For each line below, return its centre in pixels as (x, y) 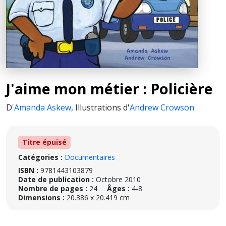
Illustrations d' (102, 107)
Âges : (118, 188)
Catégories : (40, 157)
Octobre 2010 (118, 179)
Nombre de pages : (53, 188)
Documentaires (90, 157)
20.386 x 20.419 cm (97, 197)
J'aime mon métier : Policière (109, 89)
